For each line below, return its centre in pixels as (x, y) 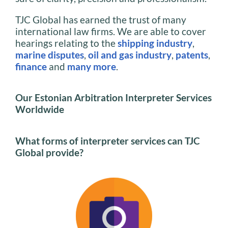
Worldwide (40, 109)
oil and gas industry (130, 55)
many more (92, 67)
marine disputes (50, 55)
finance (31, 67)
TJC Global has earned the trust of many (101, 20)
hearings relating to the (66, 43)
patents (192, 55)
